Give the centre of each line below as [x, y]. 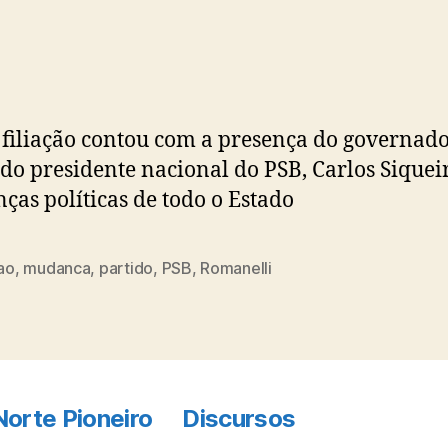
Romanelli [236, 268]
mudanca [57, 268]
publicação [291, 24]
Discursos [239, 418]
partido [126, 268]
